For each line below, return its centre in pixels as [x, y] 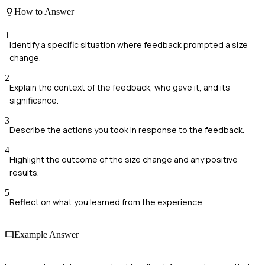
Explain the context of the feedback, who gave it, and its [120, 87]
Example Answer [46, 234]
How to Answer [44, 12]
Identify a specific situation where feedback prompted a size [129, 44]
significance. [34, 100]
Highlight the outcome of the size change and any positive [124, 159]
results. [24, 172]
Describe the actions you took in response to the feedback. [127, 130]
